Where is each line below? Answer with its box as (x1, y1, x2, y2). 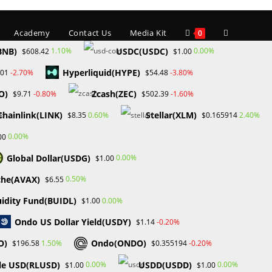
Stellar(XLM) (146, 109, 197, 121)
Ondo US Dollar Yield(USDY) (15, 216, 131, 228)
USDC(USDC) (116, 45, 168, 57)
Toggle (223, 26, 250, 38)
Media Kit (129, 27, 167, 38)
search (223, 116, 250, 127)
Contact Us (68, 27, 112, 38)
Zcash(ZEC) (92, 88, 137, 100)
